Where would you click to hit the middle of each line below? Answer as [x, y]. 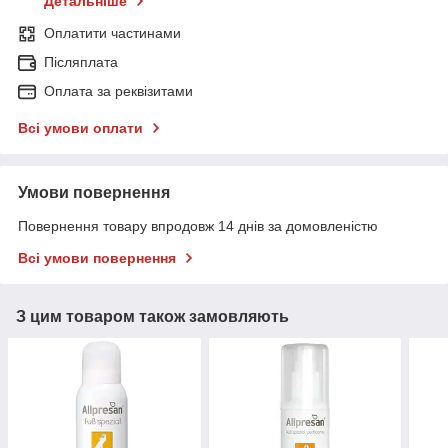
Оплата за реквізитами [118, 91]
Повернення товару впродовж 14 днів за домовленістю [198, 226]
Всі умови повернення [97, 258]
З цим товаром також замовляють [152, 317]
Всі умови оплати [80, 128]
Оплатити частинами [112, 33]
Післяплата [81, 62]
